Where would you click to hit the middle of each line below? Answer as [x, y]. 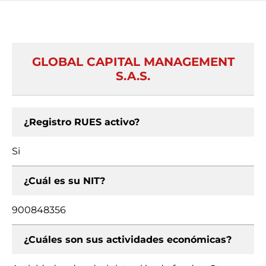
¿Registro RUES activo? [82, 122]
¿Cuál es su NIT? [64, 181]
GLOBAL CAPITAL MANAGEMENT [133, 62]
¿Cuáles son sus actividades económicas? [128, 240]
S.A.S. [133, 76]
